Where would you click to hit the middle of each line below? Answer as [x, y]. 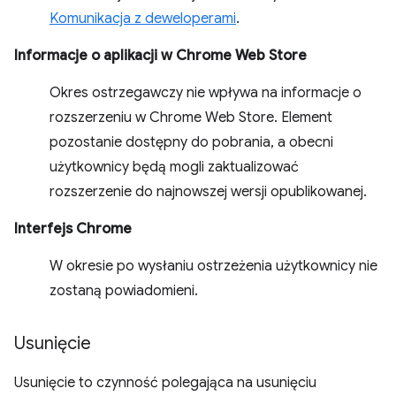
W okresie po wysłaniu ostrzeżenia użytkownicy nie [213, 266]
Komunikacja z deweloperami [143, 18]
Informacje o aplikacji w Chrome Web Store [160, 55]
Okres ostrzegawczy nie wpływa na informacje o [206, 92]
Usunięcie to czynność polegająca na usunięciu [165, 382]
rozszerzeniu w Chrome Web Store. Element [191, 117]
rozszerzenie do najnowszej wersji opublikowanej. [208, 191]
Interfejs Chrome [73, 228]
